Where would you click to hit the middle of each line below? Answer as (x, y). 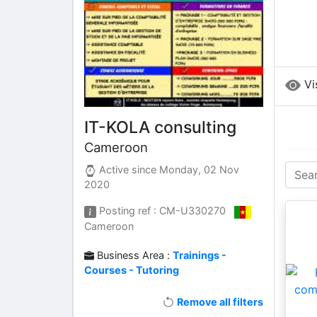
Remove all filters (219, 301)
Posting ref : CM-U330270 (166, 211)
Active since (128, 170)
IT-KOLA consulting (160, 128)
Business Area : (134, 255)
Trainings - (200, 255)
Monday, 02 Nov (200, 170)
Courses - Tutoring (132, 270)
